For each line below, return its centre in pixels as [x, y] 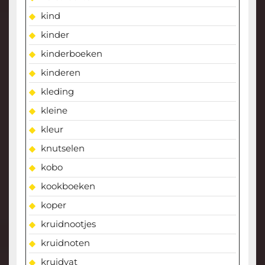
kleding [57, 92]
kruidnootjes [68, 224]
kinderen [60, 73]
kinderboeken [71, 54]
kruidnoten [65, 243]
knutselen [62, 148]
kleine [54, 111]
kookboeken [68, 186]
